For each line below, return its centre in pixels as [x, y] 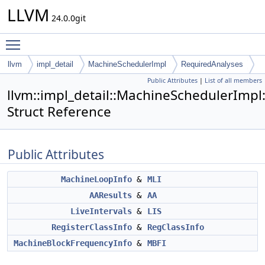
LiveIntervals [101, 211]
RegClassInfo [176, 227]
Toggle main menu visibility [81, 39]
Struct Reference [59, 112]
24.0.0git [67, 18]
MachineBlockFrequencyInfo [73, 243]
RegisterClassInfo [92, 227]
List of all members [233, 80]
